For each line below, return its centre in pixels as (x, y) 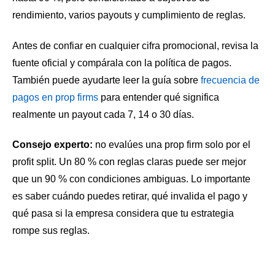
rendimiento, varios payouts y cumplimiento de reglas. (129, 15)
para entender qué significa (159, 97)
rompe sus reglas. (51, 231)
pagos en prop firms (55, 97)
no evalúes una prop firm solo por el (172, 145)
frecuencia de (230, 80)
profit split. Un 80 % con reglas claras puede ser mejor (129, 162)
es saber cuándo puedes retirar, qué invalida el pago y (130, 196)
